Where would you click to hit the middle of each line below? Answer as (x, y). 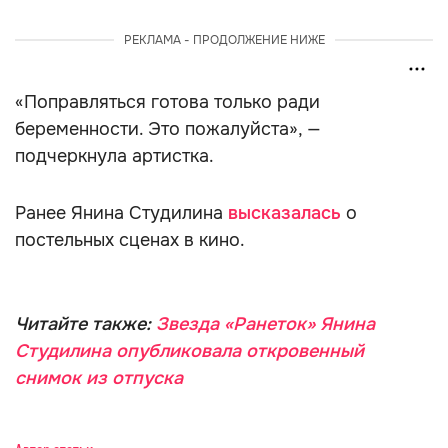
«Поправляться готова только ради (167, 102)
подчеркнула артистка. (114, 156)
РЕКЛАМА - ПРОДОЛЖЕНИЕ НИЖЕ (224, 40)
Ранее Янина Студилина (121, 213)
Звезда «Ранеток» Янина (265, 324)
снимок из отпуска (99, 378)
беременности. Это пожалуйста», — (168, 129)
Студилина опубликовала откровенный (189, 351)
